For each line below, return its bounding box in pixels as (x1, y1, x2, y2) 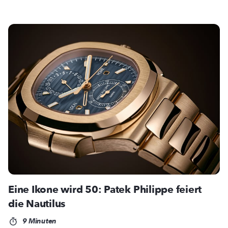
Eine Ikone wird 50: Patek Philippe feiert (8, 183, 202, 197)
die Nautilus (8, 197, 66, 211)
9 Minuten (20, 216, 56, 226)
